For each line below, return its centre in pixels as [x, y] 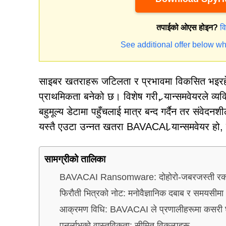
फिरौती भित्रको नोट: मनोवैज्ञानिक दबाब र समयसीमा [142, 193]
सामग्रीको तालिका [75, 159]
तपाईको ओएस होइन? [187, 27]
